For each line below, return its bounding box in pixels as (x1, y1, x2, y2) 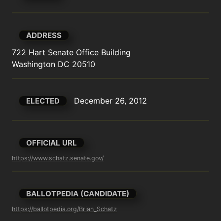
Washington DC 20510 (12, 59, 95, 69)
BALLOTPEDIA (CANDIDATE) (26, 189, 130, 199)
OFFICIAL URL (26, 138, 77, 148)
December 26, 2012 (74, 96, 147, 106)
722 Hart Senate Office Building (12, 47, 131, 57)
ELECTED (26, 96, 60, 106)
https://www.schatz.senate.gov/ (12, 154, 104, 162)
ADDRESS (26, 30, 62, 40)
